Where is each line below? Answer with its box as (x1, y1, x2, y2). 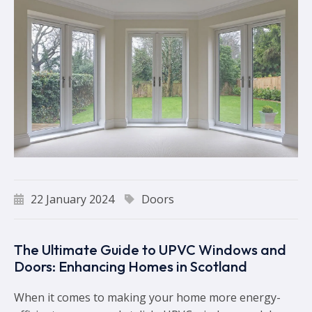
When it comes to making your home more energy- (14, 289, 281, 305)
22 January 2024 (31, 191, 114, 207)
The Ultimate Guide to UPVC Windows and (14, 240, 286, 258)
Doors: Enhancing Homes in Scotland (14, 257, 247, 275)
